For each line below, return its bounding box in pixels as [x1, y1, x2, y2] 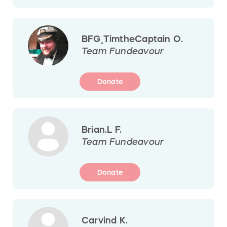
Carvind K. [82, 215, 128, 225]
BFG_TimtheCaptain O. [82, 34, 183, 44]
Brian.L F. [82, 125, 122, 134]
